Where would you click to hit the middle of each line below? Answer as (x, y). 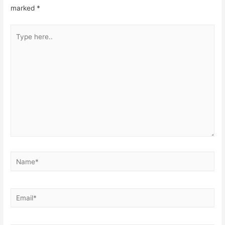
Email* (21, 194)
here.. (20, 43)
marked (24, 8)
